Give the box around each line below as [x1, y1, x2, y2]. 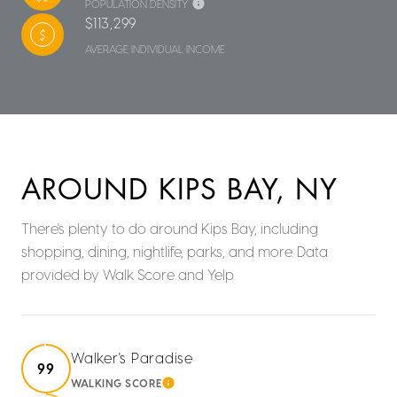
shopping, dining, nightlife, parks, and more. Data [21, 242, 328, 260]
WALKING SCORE [71, 376, 162, 389]
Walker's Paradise [71, 348, 193, 366]
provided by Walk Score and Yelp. [21, 265, 235, 283]
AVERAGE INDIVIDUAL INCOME [85, 42, 225, 55]
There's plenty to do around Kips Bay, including [21, 219, 318, 237]
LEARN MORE [161, 380, 250, 395]
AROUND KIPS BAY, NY [21, 175, 338, 205]
